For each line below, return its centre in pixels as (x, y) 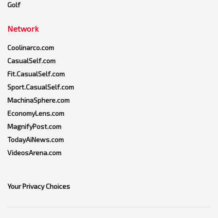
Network (23, 29)
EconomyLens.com (36, 113)
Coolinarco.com (31, 48)
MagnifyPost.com (34, 127)
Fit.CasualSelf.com (36, 74)
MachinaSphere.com (38, 100)
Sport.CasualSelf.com (41, 87)
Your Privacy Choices (39, 186)
